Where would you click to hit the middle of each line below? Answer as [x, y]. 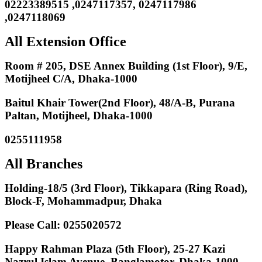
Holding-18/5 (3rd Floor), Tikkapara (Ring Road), [126, 188]
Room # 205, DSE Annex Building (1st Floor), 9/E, [126, 66]
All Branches [44, 164]
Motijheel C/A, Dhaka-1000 [71, 79]
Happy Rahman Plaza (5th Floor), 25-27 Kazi [115, 249]
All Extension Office [65, 42]
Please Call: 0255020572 [63, 225]
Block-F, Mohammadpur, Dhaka [83, 201]
